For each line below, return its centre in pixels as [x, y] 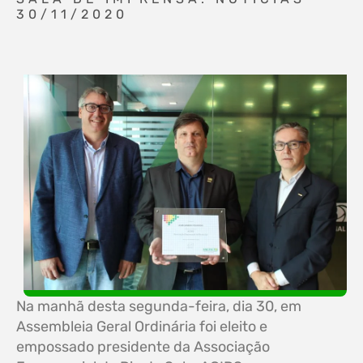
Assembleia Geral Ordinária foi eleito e [142, 326]
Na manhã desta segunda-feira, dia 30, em [159, 306]
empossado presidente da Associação [143, 346]
